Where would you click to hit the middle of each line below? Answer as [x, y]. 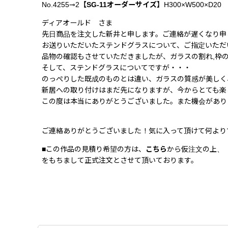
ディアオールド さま [77, 23]
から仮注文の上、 [195, 149]
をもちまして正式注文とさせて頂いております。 [120, 160]
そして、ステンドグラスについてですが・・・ [116, 67]
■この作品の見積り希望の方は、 [94, 149]
